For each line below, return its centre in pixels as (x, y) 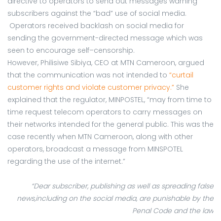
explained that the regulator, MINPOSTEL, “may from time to (110, 99)
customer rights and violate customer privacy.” (91, 87)
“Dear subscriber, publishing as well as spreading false (122, 186)
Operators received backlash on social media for (96, 25)
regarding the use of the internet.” (66, 161)
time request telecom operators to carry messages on (105, 112)
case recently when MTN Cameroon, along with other (100, 136)
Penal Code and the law (173, 210)
